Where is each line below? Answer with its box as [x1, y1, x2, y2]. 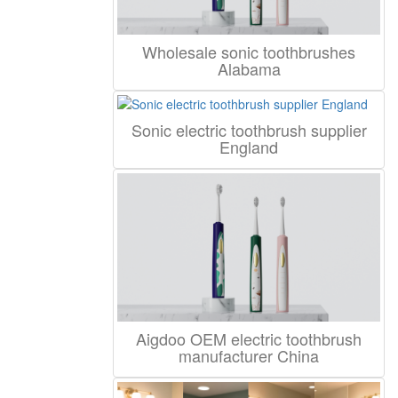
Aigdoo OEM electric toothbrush [136, 326, 362, 350]
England [219, 135, 278, 159]
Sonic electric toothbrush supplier [131, 118, 367, 142]
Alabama [217, 57, 281, 81]
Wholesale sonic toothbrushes [142, 40, 355, 64]
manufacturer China [179, 343, 319, 367]
